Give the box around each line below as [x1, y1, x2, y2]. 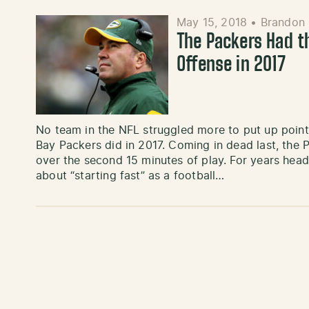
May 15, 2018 [177, 17, 251, 29]
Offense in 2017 [177, 56, 286, 76]
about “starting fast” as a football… [36, 170, 225, 182]
